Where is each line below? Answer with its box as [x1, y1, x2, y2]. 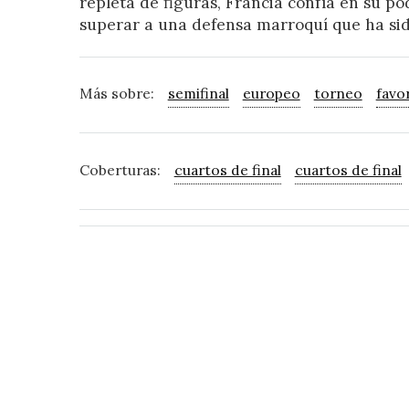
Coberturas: [79, 160, 161, 179]
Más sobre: [79, 84, 154, 102]
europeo [242, 84, 300, 102]
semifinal [167, 84, 229, 102]
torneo [313, 84, 362, 102]
